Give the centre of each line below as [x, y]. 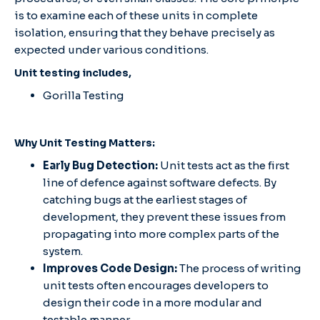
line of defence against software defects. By [160, 182]
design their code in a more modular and [152, 302]
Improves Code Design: [110, 268]
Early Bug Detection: [101, 165]
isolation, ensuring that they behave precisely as [145, 32]
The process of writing [239, 268]
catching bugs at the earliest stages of [145, 199]
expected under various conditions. [111, 49]
